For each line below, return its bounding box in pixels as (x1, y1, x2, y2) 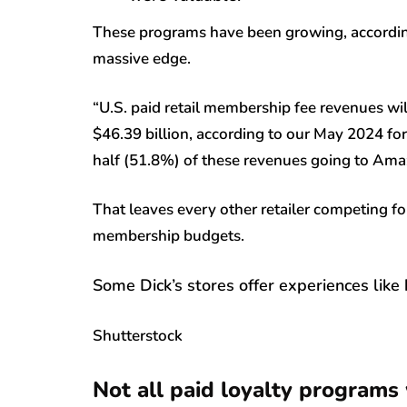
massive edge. (93, 48, 191, 70)
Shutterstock (93, 325, 183, 347)
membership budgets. (93, 225, 244, 247)
